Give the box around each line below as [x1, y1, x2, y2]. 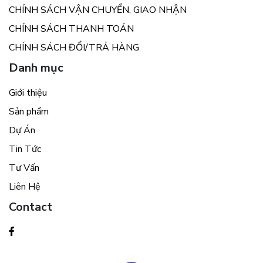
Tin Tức [9, 143, 41, 156]
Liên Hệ [9, 180, 41, 194]
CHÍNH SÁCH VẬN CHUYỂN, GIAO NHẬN [9, 4, 187, 17]
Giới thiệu [9, 86, 47, 100]
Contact [9, 199, 52, 215]
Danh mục [9, 60, 63, 76]
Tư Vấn [9, 161, 39, 175]
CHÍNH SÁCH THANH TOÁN [9, 22, 134, 36]
